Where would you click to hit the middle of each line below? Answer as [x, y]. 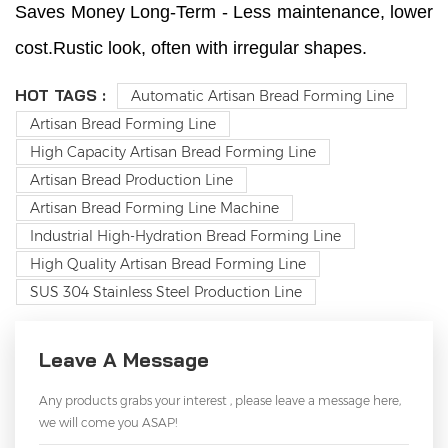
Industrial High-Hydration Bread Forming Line [185, 235]
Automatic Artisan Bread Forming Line [262, 95]
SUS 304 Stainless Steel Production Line [165, 291]
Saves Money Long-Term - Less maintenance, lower [224, 12]
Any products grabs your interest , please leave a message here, [220, 400]
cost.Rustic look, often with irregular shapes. [191, 48]
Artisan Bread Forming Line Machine [154, 207]
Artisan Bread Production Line [131, 179]
